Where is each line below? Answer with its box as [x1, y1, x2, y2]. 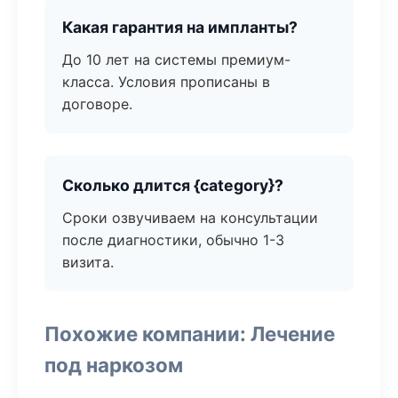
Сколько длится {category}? [62, 176, 283, 195]
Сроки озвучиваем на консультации [62, 209, 318, 227]
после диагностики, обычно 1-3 [62, 231, 284, 249]
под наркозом [44, 353, 183, 377]
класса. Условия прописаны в [62, 73, 270, 91]
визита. [62, 253, 114, 271]
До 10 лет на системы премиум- [62, 51, 291, 68]
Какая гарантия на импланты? [62, 18, 298, 36]
